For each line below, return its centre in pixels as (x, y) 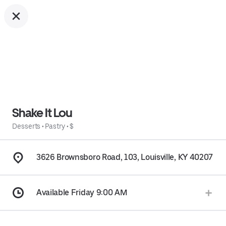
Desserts (26, 126)
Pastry (55, 126)
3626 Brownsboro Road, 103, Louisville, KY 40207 (125, 157)
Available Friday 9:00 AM (82, 192)
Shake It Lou (42, 113)
